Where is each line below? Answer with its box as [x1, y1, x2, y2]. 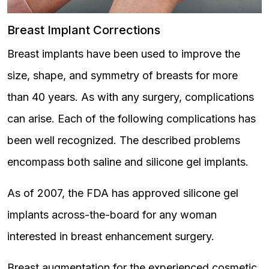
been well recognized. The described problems [7, 134, 240, 147]
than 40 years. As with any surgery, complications [7, 91, 254, 103]
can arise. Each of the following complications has [7, 112, 256, 125]
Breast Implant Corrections [7, 23, 160, 37]
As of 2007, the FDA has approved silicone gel [7, 187, 238, 199]
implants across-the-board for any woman [7, 208, 217, 221]
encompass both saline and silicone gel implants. [7, 156, 249, 168]
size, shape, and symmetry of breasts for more [7, 69, 238, 82]
